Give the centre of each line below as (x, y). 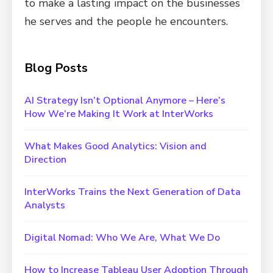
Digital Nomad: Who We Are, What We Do (122, 238)
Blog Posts (56, 68)
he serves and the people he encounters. (126, 21)
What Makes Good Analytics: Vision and (115, 146)
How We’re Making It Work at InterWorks (119, 114)
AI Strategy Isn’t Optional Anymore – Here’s (125, 101)
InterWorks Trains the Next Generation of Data (133, 192)
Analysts (45, 205)
